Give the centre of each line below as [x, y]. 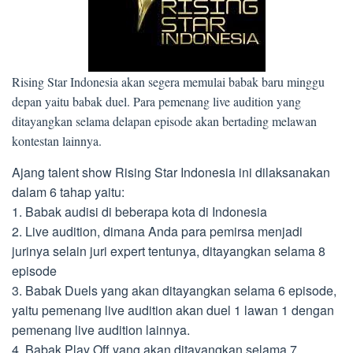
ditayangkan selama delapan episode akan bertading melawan [164, 121]
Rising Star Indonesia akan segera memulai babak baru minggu [168, 82]
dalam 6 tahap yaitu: [68, 192]
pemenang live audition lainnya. [101, 330]
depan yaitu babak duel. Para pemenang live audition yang [156, 101]
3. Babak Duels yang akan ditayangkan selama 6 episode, [174, 290]
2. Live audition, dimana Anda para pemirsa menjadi [157, 231]
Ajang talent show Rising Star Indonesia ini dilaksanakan [171, 172]
